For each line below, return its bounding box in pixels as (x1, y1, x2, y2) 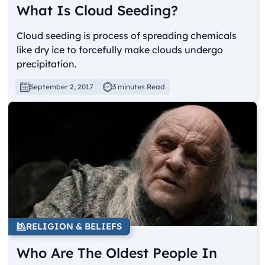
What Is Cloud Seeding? (17, 2, 179, 20)
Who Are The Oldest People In (17, 244, 218, 261)
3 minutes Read (112, 82, 166, 92)
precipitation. (17, 58, 77, 70)
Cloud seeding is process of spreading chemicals (17, 30, 237, 42)
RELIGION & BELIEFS (26, 220, 122, 232)
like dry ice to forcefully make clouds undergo (17, 44, 224, 56)
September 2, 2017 (30, 82, 94, 92)
